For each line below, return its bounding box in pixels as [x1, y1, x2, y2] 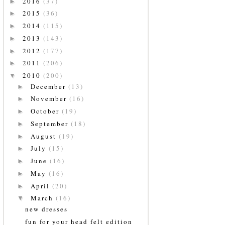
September [30, 119, 71, 128]
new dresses [25, 204, 68, 213]
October [30, 106, 62, 116]
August [30, 131, 59, 141]
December [30, 81, 68, 91]
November [30, 94, 69, 103]
